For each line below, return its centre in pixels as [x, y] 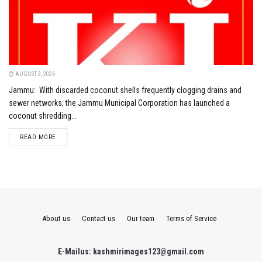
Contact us [99, 219]
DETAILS [68, 137]
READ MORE [38, 137]
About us [56, 219]
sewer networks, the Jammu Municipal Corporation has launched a [119, 103]
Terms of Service [191, 219]
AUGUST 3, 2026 [35, 74]
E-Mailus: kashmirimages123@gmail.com [131, 252]
